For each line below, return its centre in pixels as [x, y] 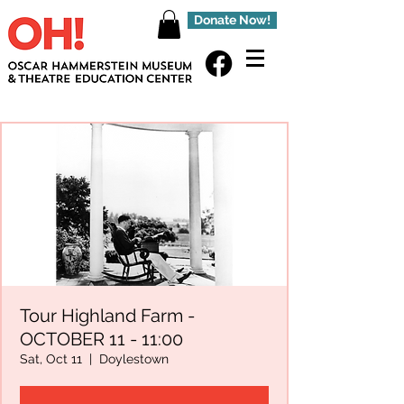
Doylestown [134, 359]
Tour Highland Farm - [107, 316]
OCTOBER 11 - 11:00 [101, 340]
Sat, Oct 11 [51, 359]
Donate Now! [232, 20]
